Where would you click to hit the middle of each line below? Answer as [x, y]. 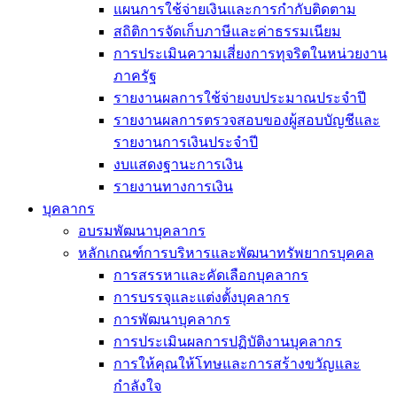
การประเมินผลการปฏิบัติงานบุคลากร [228, 342]
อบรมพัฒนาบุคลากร [142, 231]
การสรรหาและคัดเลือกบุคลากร [211, 275]
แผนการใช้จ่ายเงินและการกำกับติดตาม [235, 9]
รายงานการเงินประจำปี [186, 142]
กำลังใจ [137, 386]
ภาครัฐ [135, 76]
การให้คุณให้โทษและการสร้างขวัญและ [237, 364]
